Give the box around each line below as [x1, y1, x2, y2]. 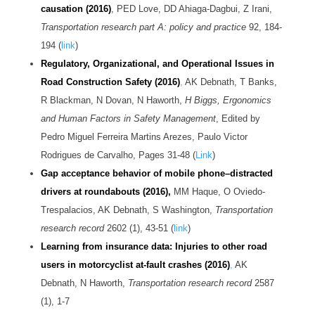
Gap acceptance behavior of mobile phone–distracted [40, 168, 273, 179]
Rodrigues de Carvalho [40, 150, 133, 161]
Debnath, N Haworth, [40, 278, 128, 289]
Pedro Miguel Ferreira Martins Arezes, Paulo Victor [40, 131, 247, 143]
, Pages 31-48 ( [132, 150, 195, 161]
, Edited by [215, 113, 260, 124]
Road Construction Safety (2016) [40, 77, 180, 88]
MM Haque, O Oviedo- [170, 186, 265, 198]
